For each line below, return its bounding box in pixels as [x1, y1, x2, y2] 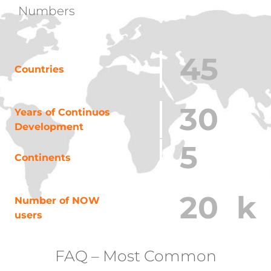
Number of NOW [15, 194, 100, 206]
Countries [15, 63, 64, 75]
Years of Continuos [15, 106, 110, 118]
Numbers [18, 4, 75, 19]
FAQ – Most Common [54, 247, 217, 266]
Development [15, 120, 83, 132]
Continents [15, 151, 71, 163]
